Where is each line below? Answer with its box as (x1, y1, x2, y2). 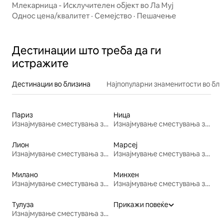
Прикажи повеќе (113, 200, 168, 210)
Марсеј (113, 140, 137, 150)
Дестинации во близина (12, 80, 91, 89)
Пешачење (137, 11, 176, 21)
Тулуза (12, 200, 34, 210)
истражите (12, 56, 69, 71)
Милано (12, 170, 38, 180)
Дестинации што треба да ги (12, 43, 161, 58)
